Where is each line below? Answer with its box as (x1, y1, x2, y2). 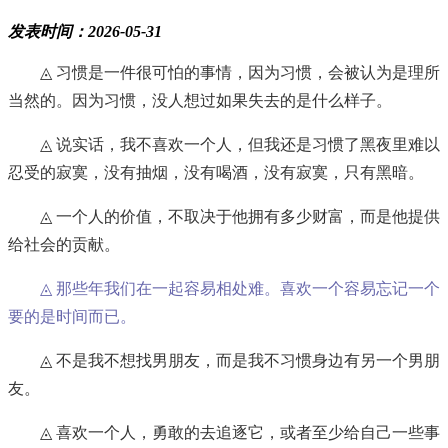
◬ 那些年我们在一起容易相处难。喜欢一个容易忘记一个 (40, 280, 440, 298)
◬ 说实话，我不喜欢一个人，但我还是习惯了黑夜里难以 (40, 136, 440, 154)
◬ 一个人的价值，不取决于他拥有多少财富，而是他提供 (40, 208, 440, 226)
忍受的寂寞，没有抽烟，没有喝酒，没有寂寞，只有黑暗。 (8, 164, 424, 182)
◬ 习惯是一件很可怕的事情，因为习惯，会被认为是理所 (40, 64, 440, 82)
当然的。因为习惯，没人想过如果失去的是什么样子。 (8, 92, 392, 110)
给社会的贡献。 (8, 236, 120, 254)
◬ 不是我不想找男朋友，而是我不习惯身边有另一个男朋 (40, 352, 440, 370)
